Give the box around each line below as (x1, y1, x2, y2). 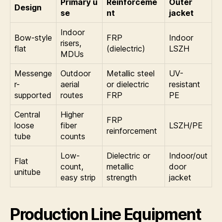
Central (14, 110, 40, 120)
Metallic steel (107, 68, 155, 79)
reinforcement (107, 126, 157, 136)
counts (60, 131, 85, 142)
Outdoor (60, 68, 91, 79)
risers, (60, 38, 81, 49)
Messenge (14, 68, 52, 79)
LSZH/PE (169, 120, 203, 131)
